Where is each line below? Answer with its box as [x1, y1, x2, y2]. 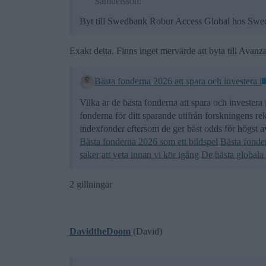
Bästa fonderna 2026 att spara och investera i [94, 75, 262, 86]
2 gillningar [69, 179, 112, 189]
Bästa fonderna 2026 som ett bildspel [80, 136, 218, 147]
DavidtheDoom [69, 226, 131, 236]
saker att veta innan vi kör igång [80, 149, 199, 160]
